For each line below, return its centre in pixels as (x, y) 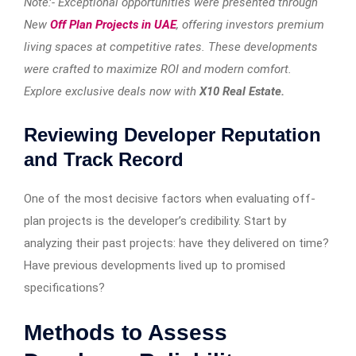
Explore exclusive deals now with (112, 92)
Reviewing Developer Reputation (172, 135)
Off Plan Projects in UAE (113, 25)
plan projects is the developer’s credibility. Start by (155, 221)
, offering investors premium (250, 25)
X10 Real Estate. (242, 92)
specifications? (64, 288)
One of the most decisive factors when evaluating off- (170, 199)
